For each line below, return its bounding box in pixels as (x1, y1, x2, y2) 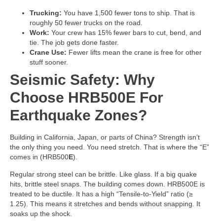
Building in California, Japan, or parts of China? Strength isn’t (10, 133, 200, 142)
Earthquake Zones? (10, 107, 147, 124)
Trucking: (30, 9, 62, 17)
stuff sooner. (30, 58, 68, 67)
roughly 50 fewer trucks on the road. (30, 19, 143, 27)
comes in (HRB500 (10, 153, 69, 161)
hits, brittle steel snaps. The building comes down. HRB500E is (10, 180, 205, 188)
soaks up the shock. (10, 209, 72, 218)
